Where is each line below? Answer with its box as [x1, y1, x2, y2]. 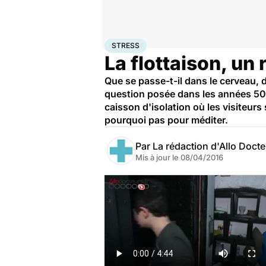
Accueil [104, 39, 129, 48]
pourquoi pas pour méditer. [104, 114, 228, 126]
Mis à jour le [135, 153, 180, 162]
